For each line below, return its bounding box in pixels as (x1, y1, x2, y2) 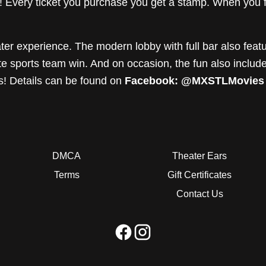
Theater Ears (172, 151, 227, 161)
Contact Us (176, 189, 223, 199)
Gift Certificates (167, 170, 232, 180)
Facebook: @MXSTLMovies (122, 75, 264, 87)
